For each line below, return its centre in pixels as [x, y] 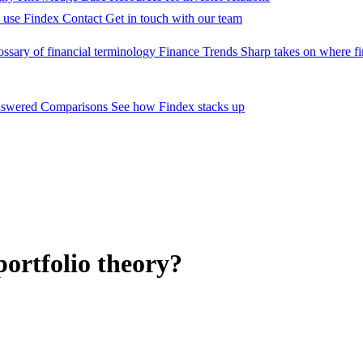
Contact [82, 19]
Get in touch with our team [174, 19]
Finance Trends [198, 52]
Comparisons [74, 107]
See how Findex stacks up [178, 107]
